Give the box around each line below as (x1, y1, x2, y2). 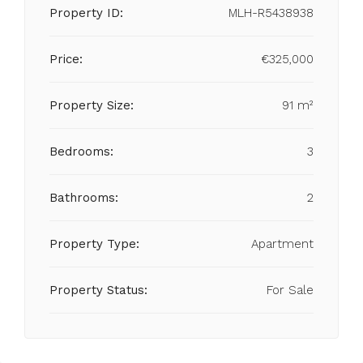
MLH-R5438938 (228, 6, 314, 20)
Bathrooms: (49, 190, 118, 205)
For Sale (267, 283, 314, 297)
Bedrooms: (49, 144, 113, 159)
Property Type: (49, 237, 139, 251)
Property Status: (49, 283, 147, 297)
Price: (49, 52, 83, 66)
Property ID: (49, 6, 123, 20)
